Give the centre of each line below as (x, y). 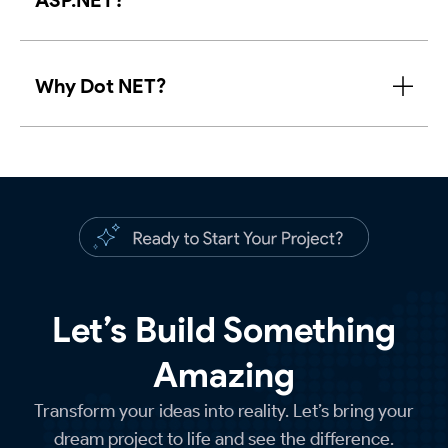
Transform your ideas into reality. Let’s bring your (224, 411)
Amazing (224, 375)
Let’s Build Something (224, 330)
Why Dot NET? (100, 86)
